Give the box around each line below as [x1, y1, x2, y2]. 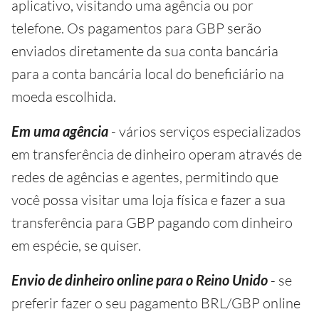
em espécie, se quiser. [11, 236, 141, 254]
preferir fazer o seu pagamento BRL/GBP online [11, 293, 300, 312]
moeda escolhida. [11, 87, 116, 105]
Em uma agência [11, 122, 108, 140]
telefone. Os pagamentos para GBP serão [11, 19, 261, 37]
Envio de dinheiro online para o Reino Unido [11, 271, 268, 288]
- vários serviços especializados [108, 122, 301, 140]
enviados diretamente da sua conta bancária [11, 41, 278, 60]
